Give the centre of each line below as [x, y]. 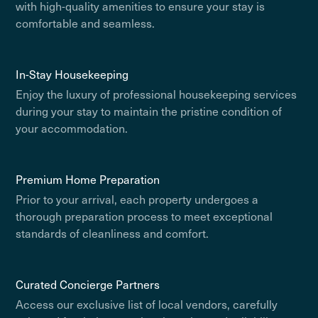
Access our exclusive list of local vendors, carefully [147, 304]
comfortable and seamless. [86, 23]
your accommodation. [72, 128]
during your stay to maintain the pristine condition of [149, 111]
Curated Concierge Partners [88, 284]
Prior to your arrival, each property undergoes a [137, 199]
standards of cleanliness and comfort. [113, 233]
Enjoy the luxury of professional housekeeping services [157, 94]
